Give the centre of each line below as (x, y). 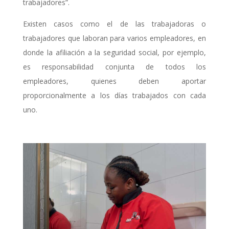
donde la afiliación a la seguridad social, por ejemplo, (114, 53)
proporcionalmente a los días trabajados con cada (114, 96)
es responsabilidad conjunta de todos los (114, 67)
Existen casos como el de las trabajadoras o (114, 24)
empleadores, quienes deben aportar (114, 81)
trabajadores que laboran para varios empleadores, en (114, 38)
